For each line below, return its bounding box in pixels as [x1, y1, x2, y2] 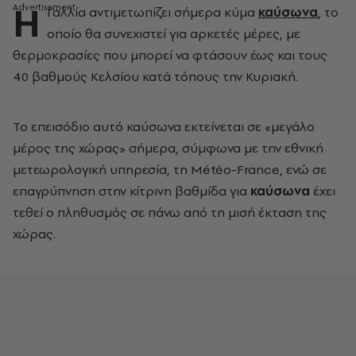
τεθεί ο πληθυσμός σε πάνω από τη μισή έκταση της [13, 203, 327, 221]
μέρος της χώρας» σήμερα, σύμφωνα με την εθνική [13, 139, 323, 157]
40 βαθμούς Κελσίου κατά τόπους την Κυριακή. [13, 68, 298, 85]
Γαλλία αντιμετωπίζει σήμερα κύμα [47, 3, 258, 21]
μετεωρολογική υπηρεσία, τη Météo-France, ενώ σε [13, 161, 327, 178]
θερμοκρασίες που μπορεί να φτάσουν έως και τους [13, 46, 327, 64]
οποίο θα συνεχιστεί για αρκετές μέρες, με [47, 25, 300, 42]
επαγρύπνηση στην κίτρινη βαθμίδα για [13, 182, 250, 199]
